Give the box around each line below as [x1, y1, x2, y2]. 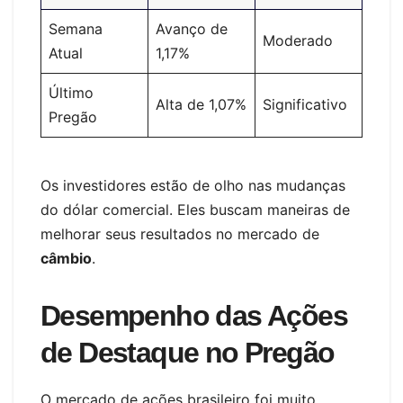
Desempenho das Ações [40, 300, 347, 333]
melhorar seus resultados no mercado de [40, 225, 319, 244]
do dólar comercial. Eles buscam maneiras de [40, 201, 350, 219]
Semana [49, 20, 103, 39]
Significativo [263, 95, 347, 114]
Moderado [263, 31, 333, 50]
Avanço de [156, 20, 228, 39]
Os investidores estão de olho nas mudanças [40, 176, 345, 195]
